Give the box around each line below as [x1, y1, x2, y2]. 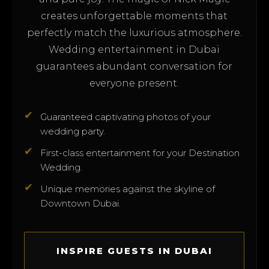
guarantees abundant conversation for [36, 60, 232, 72]
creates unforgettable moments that [41, 10, 228, 22]
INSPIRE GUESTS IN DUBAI [56, 244, 213, 256]
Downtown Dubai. [40, 197, 121, 209]
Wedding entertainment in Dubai [49, 43, 220, 55]
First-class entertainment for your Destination [40, 147, 240, 159]
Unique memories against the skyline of [40, 183, 215, 195]
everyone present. [89, 77, 179, 89]
